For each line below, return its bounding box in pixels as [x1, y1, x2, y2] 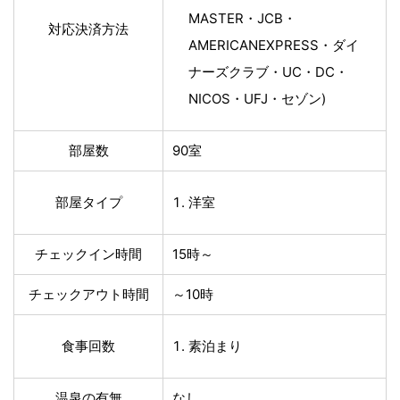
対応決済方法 [48, 20, 129, 37]
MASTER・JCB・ [188, 9, 296, 27]
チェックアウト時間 [28, 285, 149, 303]
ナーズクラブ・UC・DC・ [188, 62, 348, 80]
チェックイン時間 [35, 245, 142, 262]
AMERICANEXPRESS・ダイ [188, 36, 359, 54]
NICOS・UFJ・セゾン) [188, 89, 326, 107]
